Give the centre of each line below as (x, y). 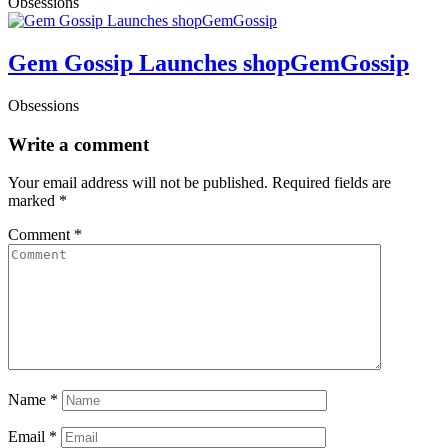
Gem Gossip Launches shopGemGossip (208, 63)
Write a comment (78, 144)
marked (33, 201)
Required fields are (331, 183)
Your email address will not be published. (138, 183)
